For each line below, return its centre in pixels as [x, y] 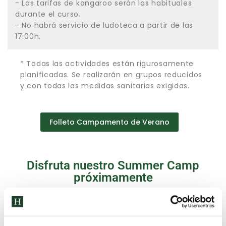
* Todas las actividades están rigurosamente [107, 63]
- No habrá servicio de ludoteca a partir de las [104, 25]
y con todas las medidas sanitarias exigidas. [105, 86]
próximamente [113, 177]
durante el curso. [48, 14]
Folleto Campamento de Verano [109, 122]
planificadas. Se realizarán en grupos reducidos [111, 74]
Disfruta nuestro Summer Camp [113, 165]
